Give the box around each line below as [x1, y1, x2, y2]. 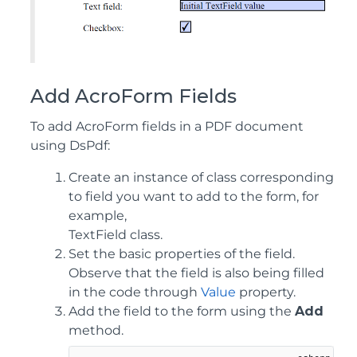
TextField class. [69, 227, 163, 243]
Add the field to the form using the [69, 304, 295, 320]
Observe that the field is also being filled [69, 265, 324, 281]
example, [69, 208, 127, 224]
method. [69, 323, 124, 339]
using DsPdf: [30, 138, 110, 154]
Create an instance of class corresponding [69, 170, 334, 186]
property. [236, 284, 296, 300]
